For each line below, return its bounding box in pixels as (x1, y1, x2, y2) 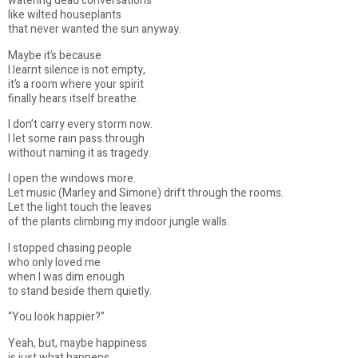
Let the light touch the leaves (8, 199, 152, 217)
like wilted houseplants (8, 6, 121, 24)
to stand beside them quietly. (8, 282, 152, 300)
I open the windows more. (8, 170, 136, 188)
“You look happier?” (8, 308, 105, 326)
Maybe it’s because (8, 46, 101, 64)
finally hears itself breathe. (8, 89, 139, 107)
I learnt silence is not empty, (8, 61, 145, 78)
